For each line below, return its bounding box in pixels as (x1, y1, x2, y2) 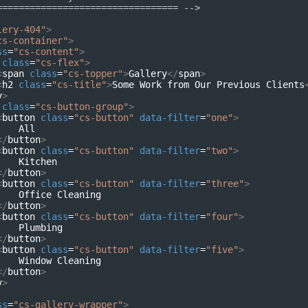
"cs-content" (13, 46, 79, 57)
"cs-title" (52, 79, 107, 90)
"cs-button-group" (35, 101, 129, 112)
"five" (206, 244, 239, 255)
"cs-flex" (35, 57, 85, 68)
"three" (206, 178, 244, 189)
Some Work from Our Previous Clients (112, 79, 305, 90)
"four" (206, 211, 239, 222)
